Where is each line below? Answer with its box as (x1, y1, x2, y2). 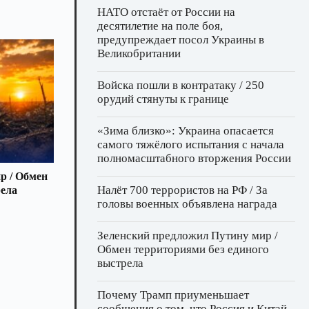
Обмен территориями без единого (97, 243, 269, 257)
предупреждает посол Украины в (97, 33, 264, 47)
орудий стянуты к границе (97, 92, 229, 106)
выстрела (97, 257, 143, 270)
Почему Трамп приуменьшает (97, 288, 249, 302)
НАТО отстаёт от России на (97, 6, 235, 19)
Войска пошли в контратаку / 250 (97, 79, 264, 92)
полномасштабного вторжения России (97, 152, 291, 166)
